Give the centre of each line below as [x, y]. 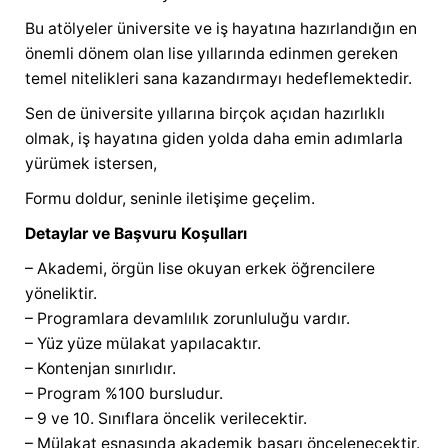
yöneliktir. [61, 293]
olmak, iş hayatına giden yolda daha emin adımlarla [214, 138]
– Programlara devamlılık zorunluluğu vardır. [187, 318]
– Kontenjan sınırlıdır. [100, 368]
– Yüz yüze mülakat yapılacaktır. [143, 343]
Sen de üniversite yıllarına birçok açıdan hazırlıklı [205, 113]
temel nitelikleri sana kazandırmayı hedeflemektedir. [218, 78]
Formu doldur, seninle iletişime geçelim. [170, 198]
